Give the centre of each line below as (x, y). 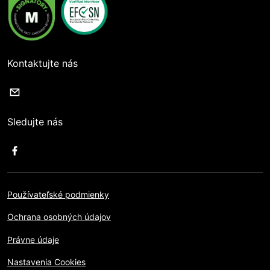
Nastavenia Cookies (46, 262)
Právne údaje (33, 239)
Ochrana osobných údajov (59, 217)
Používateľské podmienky (58, 195)
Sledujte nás (35, 122)
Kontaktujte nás (42, 64)
